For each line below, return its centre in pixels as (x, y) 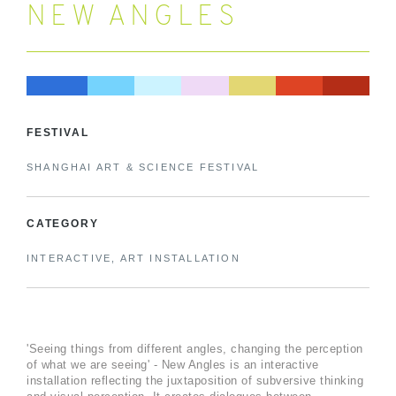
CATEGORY (63, 223)
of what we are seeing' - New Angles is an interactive (173, 364)
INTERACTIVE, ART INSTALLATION (133, 258)
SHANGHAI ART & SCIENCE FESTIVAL (143, 167)
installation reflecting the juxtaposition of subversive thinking (195, 380)
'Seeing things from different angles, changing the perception (195, 348)
